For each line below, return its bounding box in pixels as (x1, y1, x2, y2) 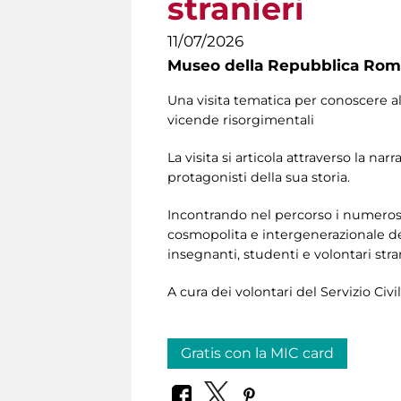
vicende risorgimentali (167, 112, 314, 129)
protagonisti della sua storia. (167, 169, 350, 186)
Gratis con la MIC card (181, 345, 334, 363)
